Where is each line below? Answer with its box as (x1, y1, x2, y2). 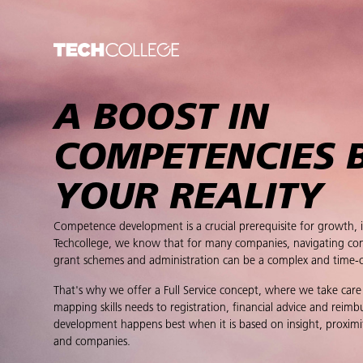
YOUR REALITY (53, 181, 322, 218)
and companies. (53, 336, 130, 349)
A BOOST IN (53, 101, 268, 139)
